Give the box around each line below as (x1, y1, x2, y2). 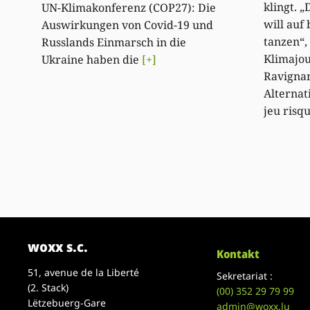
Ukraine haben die (42, 52, 143, 68)
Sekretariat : (217, 268, 273, 282)
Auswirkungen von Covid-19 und (42, 17, 214, 33)
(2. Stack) (28, 280, 69, 294)
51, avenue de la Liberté (28, 265, 140, 279)
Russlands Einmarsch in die (42, 35, 187, 51)
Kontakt (217, 246, 260, 262)
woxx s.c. (28, 237, 89, 256)
